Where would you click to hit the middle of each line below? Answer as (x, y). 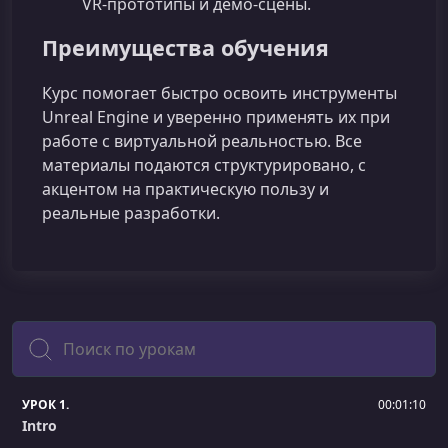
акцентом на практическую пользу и (185, 188)
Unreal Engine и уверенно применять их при (216, 116)
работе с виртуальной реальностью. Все (202, 140)
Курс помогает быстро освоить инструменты (219, 92)
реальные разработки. (131, 212)
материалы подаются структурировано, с (204, 164)
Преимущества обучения (185, 48)
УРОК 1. (45, 404)
